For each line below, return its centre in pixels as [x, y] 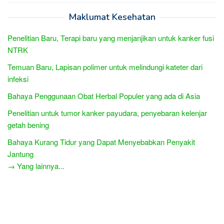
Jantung [20, 153]
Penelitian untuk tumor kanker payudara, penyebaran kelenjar [107, 112]
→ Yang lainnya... [36, 165]
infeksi [18, 78]
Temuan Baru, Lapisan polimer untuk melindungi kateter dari [105, 66]
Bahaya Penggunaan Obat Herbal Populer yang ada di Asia [104, 95]
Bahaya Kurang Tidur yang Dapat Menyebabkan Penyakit [101, 141]
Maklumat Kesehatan [112, 17]
